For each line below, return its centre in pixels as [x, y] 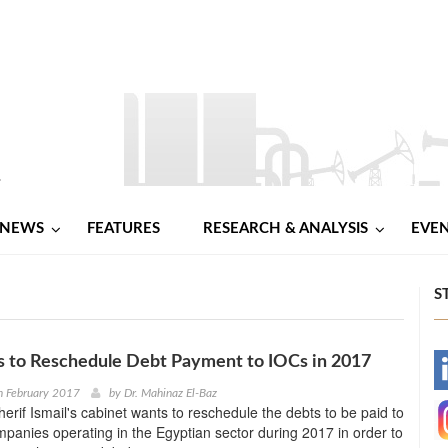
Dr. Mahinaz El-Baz [170, 392]
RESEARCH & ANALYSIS [285, 228]
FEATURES [123, 228]
